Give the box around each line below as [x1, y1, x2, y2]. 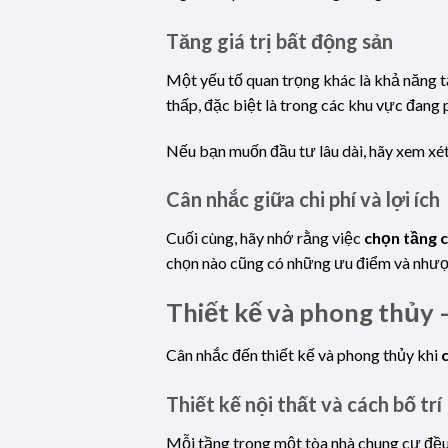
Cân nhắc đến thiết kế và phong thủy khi [166, 344, 442, 364]
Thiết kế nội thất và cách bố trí [166, 391, 443, 416]
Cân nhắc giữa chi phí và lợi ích [166, 187, 441, 212]
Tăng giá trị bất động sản [166, 28, 394, 53]
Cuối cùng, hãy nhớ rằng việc [166, 228, 365, 248]
